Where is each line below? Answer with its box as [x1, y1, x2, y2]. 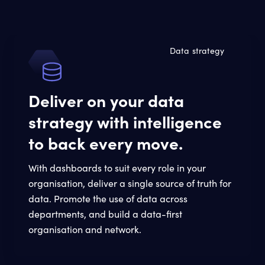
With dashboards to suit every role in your [28, 161, 206, 174]
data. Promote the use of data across [28, 192, 188, 205]
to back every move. [28, 131, 183, 154]
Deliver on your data [28, 89, 184, 111]
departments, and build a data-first [28, 208, 182, 220]
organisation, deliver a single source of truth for [28, 177, 231, 189]
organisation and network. [28, 223, 141, 235]
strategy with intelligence [28, 110, 222, 132]
